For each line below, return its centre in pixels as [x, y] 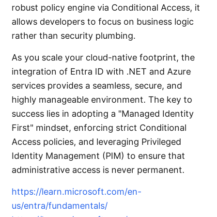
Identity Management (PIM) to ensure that [98, 156]
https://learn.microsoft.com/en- [77, 192]
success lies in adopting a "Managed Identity [103, 114]
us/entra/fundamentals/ [60, 206]
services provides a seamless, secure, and [97, 85]
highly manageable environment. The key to [102, 100]
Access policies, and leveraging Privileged [96, 142]
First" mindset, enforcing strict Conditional [99, 128]
